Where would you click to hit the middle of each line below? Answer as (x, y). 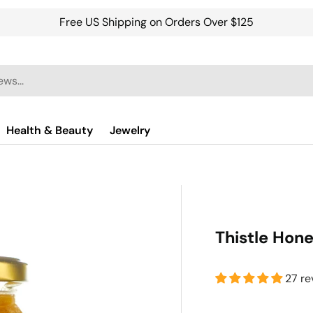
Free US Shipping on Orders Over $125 (156, 22)
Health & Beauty (50, 130)
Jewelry (130, 130)
